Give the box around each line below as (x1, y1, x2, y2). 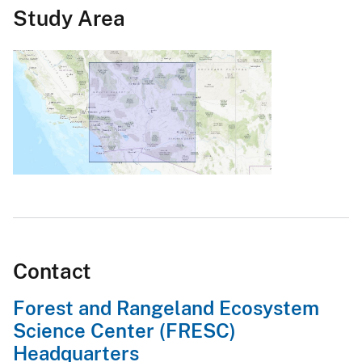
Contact (13, 259, 91, 284)
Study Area (13, 6, 125, 32)
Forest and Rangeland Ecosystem (13, 297, 319, 320)
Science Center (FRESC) (13, 319, 236, 343)
